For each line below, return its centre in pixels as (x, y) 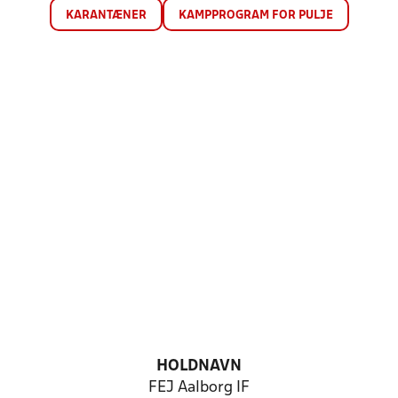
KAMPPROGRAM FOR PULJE (255, 16)
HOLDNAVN (199, 366)
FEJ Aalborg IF (199, 388)
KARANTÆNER (106, 16)
